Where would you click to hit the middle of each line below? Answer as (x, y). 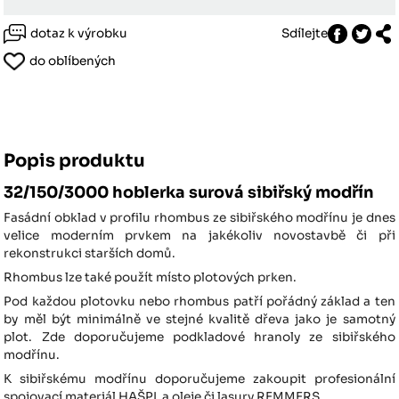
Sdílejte (304, 34)
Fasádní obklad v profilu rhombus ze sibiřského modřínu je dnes (199, 218)
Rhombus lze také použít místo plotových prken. (152, 278)
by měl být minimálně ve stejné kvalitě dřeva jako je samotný (199, 320)
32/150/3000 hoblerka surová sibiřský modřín (189, 193)
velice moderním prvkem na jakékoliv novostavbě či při (199, 236)
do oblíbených (73, 61)
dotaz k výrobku (79, 34)
